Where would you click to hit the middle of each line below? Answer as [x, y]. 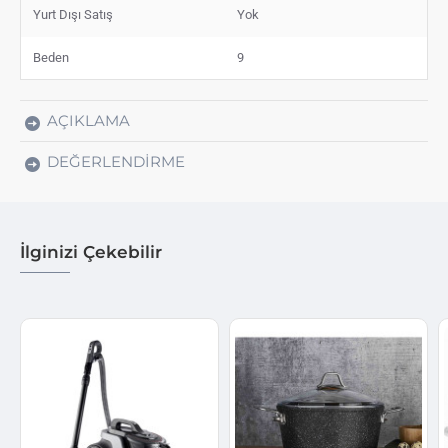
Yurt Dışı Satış [73, 14]
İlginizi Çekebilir [91, 251]
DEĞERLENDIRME [116, 161]
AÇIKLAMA [88, 120]
